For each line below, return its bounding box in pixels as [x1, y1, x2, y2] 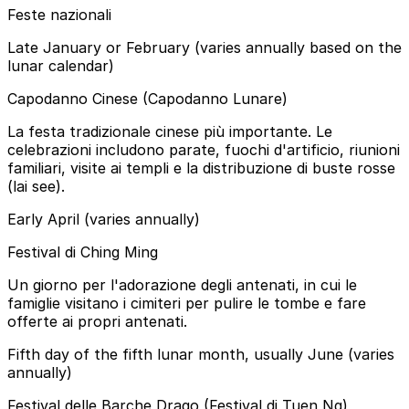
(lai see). [7, 176, 65, 195]
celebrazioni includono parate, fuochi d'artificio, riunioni [7, 140, 400, 159]
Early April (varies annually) [7, 209, 200, 228]
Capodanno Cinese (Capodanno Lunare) [7, 89, 288, 108]
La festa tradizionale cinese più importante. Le [7, 121, 332, 141]
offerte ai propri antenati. [7, 311, 187, 330]
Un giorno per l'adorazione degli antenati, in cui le [7, 275, 357, 294]
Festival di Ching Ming [7, 242, 158, 261]
